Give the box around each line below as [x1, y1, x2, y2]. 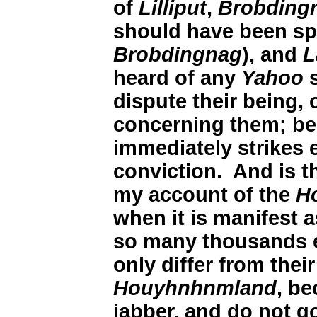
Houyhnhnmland [113, 277, 277, 300]
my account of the [113, 183, 296, 207]
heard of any [113, 67, 241, 90]
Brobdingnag [113, 43, 242, 67]
